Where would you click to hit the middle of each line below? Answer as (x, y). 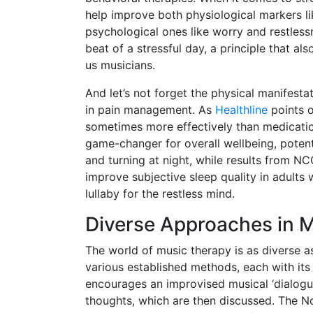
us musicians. (120, 65)
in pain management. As (150, 109)
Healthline (241, 109)
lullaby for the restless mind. (160, 193)
